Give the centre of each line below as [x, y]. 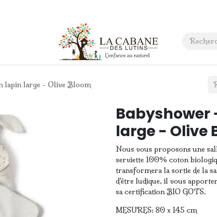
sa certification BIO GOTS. [161, 192]
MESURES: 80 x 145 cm [156, 210]
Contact [63, 41]
